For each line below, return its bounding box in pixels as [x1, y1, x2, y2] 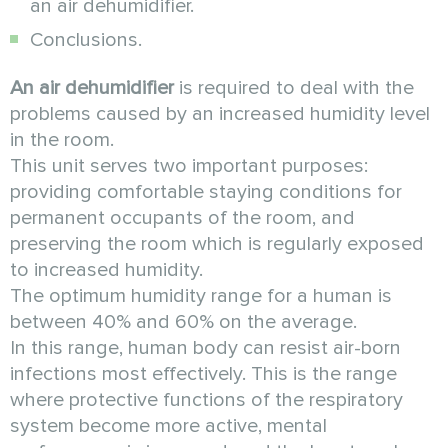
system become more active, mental [10, 414, 327, 439]
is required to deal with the [179, 76, 414, 101]
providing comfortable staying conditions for [10, 180, 402, 205]
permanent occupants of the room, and [10, 206, 355, 231]
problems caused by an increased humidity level [10, 102, 430, 127]
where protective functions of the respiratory [10, 388, 403, 413]
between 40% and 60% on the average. [10, 310, 362, 335]
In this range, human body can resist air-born [10, 336, 401, 361]
